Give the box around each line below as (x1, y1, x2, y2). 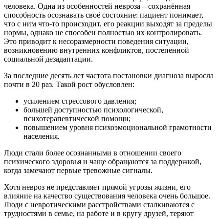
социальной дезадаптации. (4, 55, 93, 64)
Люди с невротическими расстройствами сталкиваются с (4, 200, 195, 209)
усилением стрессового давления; (23, 97, 136, 106)
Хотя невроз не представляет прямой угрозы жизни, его (4, 183, 191, 192)
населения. (23, 132, 60, 141)
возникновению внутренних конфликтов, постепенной (4, 46, 189, 55)
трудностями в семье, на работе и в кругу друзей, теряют (4, 209, 194, 218)
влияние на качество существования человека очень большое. (4, 192, 210, 200)
